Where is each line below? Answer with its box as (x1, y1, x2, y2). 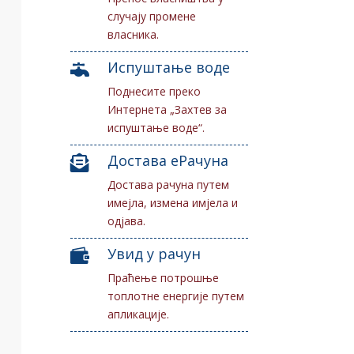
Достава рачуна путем (107, 176, 230, 192)
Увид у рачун (107, 243, 201, 263)
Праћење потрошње (107, 269, 220, 285)
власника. (107, 26, 160, 42)
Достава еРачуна (107, 150, 229, 170)
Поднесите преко (107, 83, 201, 99)
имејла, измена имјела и (107, 194, 239, 210)
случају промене (107, 8, 197, 24)
